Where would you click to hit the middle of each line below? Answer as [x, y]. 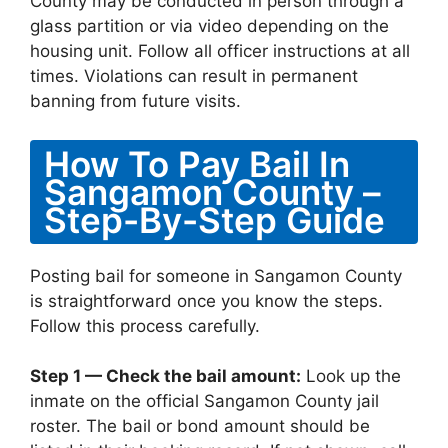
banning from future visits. [135, 101]
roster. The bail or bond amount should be [200, 426]
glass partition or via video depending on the [209, 26]
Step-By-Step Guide [214, 219]
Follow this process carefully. [145, 325]
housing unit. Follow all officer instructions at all [220, 51]
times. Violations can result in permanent [194, 76]
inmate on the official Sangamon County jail [204, 401]
